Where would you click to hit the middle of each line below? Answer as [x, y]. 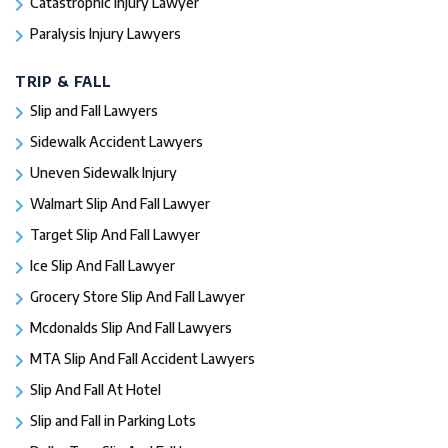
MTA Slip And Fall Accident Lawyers [142, 358]
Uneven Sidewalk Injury [103, 172]
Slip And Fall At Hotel [95, 389]
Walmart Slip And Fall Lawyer [120, 203]
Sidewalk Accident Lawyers [116, 141]
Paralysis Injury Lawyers [105, 33]
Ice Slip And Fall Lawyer [102, 265]
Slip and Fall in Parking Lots [113, 420]
